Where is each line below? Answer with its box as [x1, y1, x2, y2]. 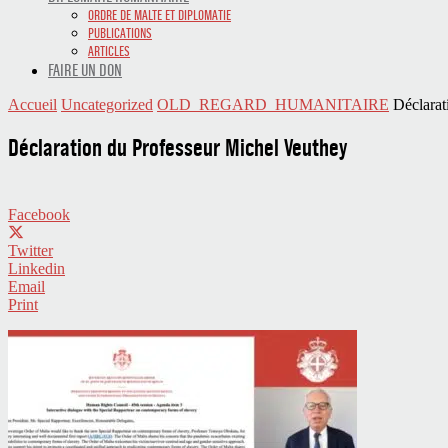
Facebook [8, 205, 70, 223]
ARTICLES [88, 43, 130, 59]
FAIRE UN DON [48, 60, 122, 79]
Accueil [8, 96, 57, 113]
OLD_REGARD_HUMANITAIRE [157, 96, 389, 113]
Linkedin [8, 259, 65, 277]
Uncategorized [61, 96, 153, 113]
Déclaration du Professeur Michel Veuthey [8, 133, 347, 161]
